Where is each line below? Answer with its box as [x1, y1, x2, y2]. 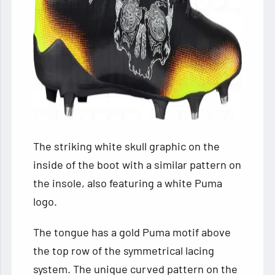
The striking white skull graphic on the [33, 139, 220, 153]
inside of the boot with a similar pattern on [33, 158, 242, 172]
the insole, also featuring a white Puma [33, 176, 223, 190]
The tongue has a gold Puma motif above [33, 225, 231, 239]
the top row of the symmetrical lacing [33, 244, 215, 258]
